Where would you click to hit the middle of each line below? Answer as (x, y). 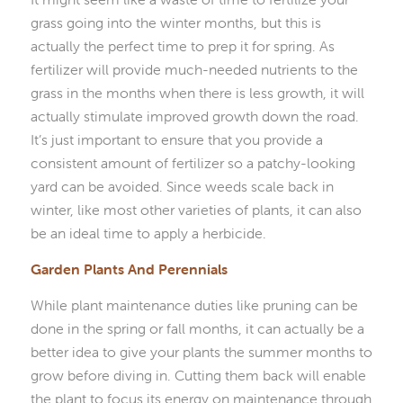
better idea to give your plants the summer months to (201, 351)
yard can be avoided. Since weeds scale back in (182, 187)
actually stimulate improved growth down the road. (194, 116)
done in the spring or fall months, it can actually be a (197, 328)
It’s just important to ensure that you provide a (176, 140)
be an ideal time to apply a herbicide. (148, 233)
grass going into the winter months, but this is (175, 23)
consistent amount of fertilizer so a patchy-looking (193, 163)
